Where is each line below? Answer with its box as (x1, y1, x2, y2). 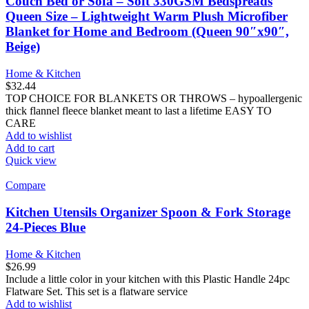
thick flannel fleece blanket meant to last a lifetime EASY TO (6, 105, 272, 117)
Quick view (6, 154, 57, 167)
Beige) (6, 39, 40, 54)
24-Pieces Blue (6, 219, 86, 235)
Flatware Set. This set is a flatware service (6, 285, 188, 297)
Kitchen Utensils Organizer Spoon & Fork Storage (6, 204, 290, 219)
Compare (6, 179, 46, 192)
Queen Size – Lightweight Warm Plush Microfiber (6, 9, 288, 24)
